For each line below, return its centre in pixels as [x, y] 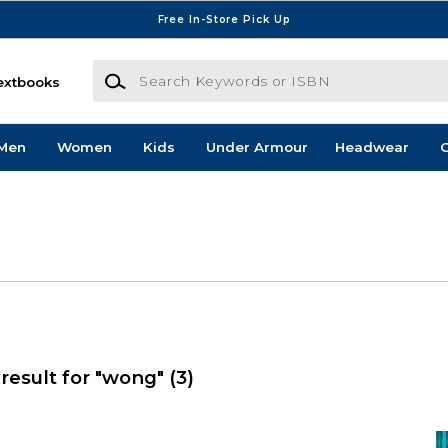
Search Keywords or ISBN [181, 69]
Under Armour [256, 147]
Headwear [371, 147]
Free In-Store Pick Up [224, 19]
